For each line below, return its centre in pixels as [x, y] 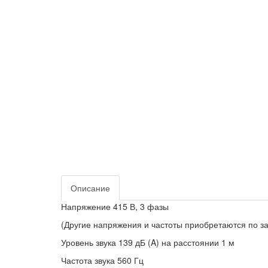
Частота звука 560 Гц [102, 260]
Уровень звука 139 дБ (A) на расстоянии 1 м [148, 242]
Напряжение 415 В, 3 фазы [115, 206]
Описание [90, 188]
